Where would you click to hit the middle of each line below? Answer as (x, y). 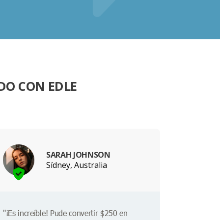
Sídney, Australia (77, 165)
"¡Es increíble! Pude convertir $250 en (65, 213)
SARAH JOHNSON (78, 154)
